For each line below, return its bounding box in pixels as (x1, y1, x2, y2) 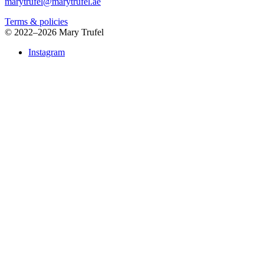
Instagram (28, 47, 65, 58)
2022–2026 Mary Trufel (12, 27, 104, 38)
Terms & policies (5, 16, 68, 27)
